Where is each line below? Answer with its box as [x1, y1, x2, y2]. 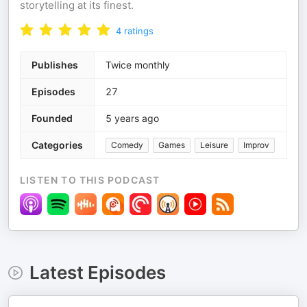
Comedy [111, 140, 143, 150]
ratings [124, 25, 153, 36]
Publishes [32, 59, 78, 71]
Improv [243, 140, 269, 150]
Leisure [200, 140, 228, 150]
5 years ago [106, 112, 159, 124]
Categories [32, 139, 83, 151]
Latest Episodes [29, 262, 166, 283]
